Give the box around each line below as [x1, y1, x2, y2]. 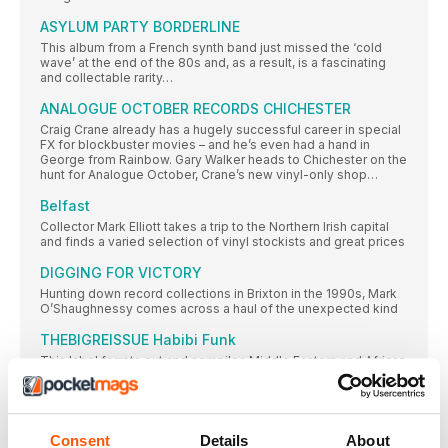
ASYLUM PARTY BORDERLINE [40, 18, 240, 36]
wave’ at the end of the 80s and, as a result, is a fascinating [40, 55, 386, 71]
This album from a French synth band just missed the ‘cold [40, 40, 382, 56]
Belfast [40, 197, 90, 215]
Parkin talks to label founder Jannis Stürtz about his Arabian [40, 398, 386, 414]
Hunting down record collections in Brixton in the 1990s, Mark [40, 286, 397, 302]
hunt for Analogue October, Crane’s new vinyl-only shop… [40, 167, 378, 183]
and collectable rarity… [40, 70, 173, 86]
